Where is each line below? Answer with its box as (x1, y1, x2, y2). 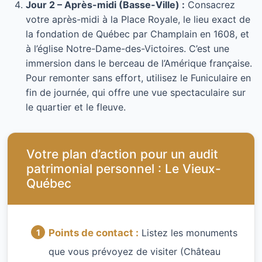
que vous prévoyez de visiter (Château (49, 245, 220, 257)
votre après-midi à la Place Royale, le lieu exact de (26, 13, 250, 26)
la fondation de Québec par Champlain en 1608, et (26, 28, 249, 40)
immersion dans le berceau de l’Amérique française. (26, 57, 252, 70)
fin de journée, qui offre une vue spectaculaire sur (26, 87, 246, 99)
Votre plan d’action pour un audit (26, 147, 218, 162)
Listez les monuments (139, 227, 237, 239)
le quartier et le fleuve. (26, 101, 126, 113)
